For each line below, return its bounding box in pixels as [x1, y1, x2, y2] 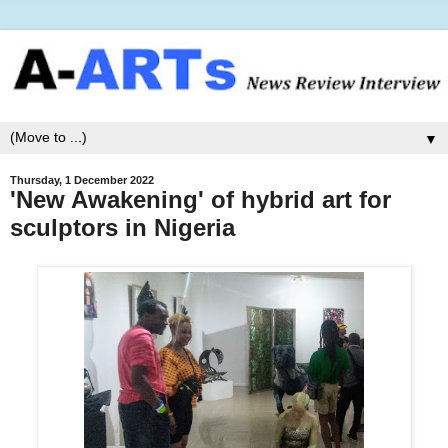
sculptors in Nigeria [10, 213, 235, 241]
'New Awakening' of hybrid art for [10, 185, 391, 213]
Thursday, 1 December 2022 [10, 173, 154, 186]
